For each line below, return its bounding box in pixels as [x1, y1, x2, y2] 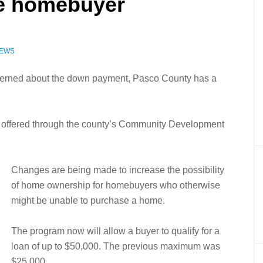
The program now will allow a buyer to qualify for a [11, 226, 220, 236]
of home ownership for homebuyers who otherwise [11, 180, 220, 190]
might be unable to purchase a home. [11, 195, 165, 205]
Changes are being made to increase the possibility [11, 165, 224, 175]
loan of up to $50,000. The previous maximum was [11, 241, 220, 251]
